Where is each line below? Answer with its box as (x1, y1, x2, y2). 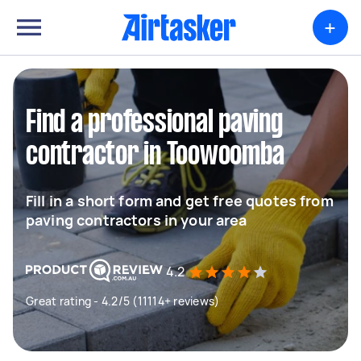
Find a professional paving (26, 109, 283, 138)
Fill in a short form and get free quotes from (26, 191, 334, 210)
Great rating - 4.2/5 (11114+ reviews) (26, 293, 220, 309)
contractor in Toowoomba (26, 141, 284, 170)
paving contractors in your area (26, 210, 247, 230)
